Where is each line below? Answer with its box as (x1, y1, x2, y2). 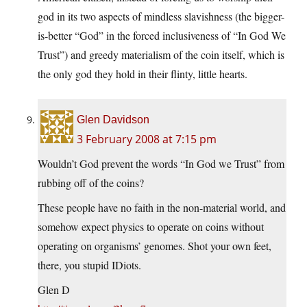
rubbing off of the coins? (38, 175, 144, 191)
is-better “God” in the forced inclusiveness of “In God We (38, 28, 286, 43)
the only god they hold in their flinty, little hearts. (38, 66, 247, 82)
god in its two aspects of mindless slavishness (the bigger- (38, 9, 284, 24)
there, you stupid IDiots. (38, 258, 141, 273)
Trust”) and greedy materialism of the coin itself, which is (38, 47, 284, 62)
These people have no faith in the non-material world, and (38, 200, 286, 215)
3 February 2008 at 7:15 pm (77, 132, 217, 147)
